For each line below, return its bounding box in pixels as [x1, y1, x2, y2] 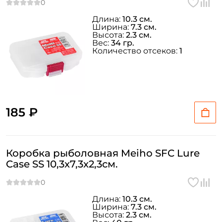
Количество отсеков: [92, 46, 179, 55]
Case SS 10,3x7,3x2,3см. [6, 158, 118, 170]
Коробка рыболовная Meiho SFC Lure [6, 147, 200, 159]
